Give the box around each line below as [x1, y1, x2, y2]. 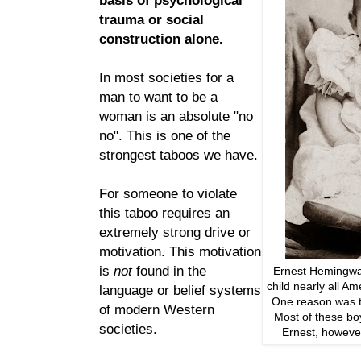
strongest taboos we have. [99, 146, 262, 163]
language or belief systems [99, 281, 261, 298]
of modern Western [99, 301, 214, 317]
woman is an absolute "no [99, 107, 253, 124]
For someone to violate [99, 185, 237, 201]
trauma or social [99, 10, 204, 27]
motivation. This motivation [99, 243, 261, 259]
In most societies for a [99, 68, 234, 85]
